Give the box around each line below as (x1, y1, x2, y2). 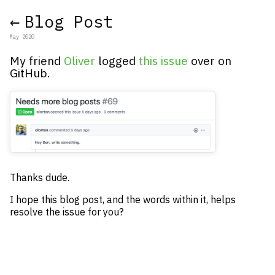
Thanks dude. (10, 171, 69, 184)
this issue (139, 53, 188, 69)
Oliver (64, 53, 95, 69)
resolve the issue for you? (10, 206, 123, 219)
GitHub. (10, 65, 50, 81)
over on (188, 53, 231, 69)
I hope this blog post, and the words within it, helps (10, 193, 236, 206)
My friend (10, 53, 64, 69)
